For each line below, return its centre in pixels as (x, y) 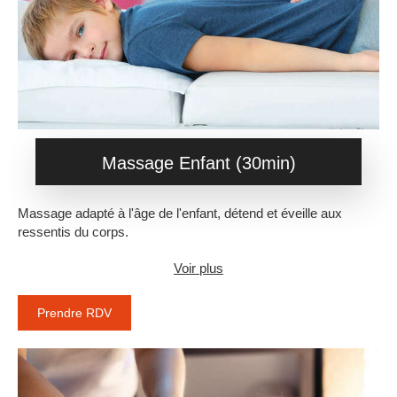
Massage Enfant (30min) (198, 163)
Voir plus (198, 269)
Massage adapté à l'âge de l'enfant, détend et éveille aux (180, 214)
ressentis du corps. (73, 232)
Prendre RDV (74, 313)
